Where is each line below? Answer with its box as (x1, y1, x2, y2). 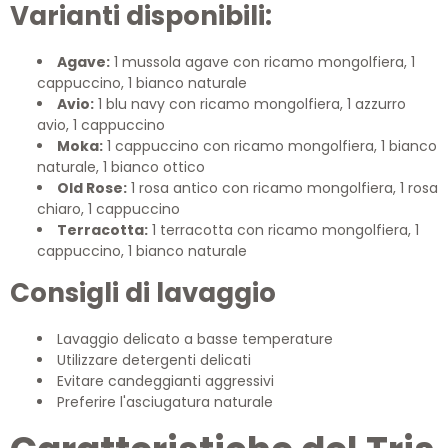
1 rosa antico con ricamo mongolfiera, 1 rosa (127, 178, 438, 198)
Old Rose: (57, 178, 127, 198)
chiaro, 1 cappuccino (37, 199, 180, 219)
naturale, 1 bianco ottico (37, 157, 205, 177)
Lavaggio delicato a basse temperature (57, 329, 333, 349)
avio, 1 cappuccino (37, 115, 165, 135)
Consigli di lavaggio (10, 275, 276, 311)
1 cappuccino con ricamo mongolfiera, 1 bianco (103, 136, 437, 156)
